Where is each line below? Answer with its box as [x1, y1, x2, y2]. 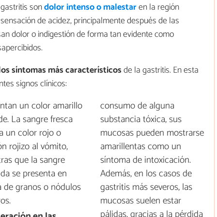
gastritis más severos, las [100, 179, 193, 195]
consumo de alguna [100, 98, 175, 113]
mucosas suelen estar [100, 193, 182, 208]
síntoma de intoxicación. [100, 152, 191, 168]
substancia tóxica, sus [100, 111, 182, 127]
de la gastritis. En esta [122, 62, 199, 77]
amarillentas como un [100, 139, 182, 154]
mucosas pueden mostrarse [100, 125, 204, 140]
